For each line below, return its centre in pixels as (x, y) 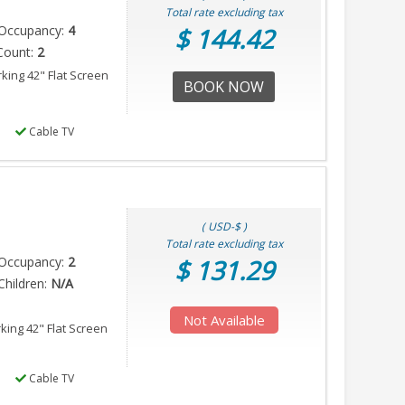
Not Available (224, 320)
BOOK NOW (224, 86)
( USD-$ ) (224, 226)
